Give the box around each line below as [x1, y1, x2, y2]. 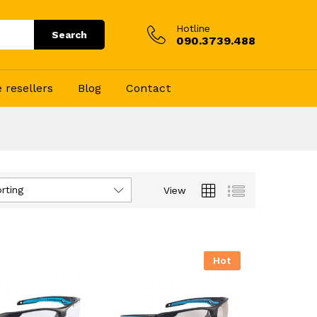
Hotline [176, 22, 210, 34]
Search [52, 29, 87, 40]
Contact [126, 81, 171, 95]
